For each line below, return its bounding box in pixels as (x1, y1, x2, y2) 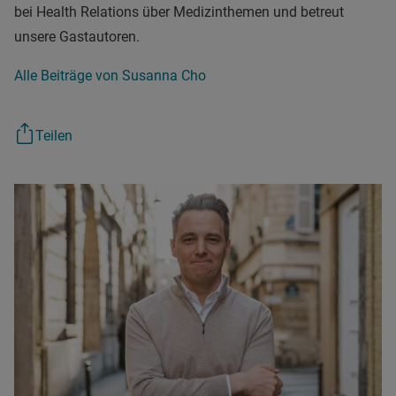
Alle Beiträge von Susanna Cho (14, 66, 206, 84)
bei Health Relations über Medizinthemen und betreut (14, 3, 344, 20)
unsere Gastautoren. (14, 27, 140, 45)
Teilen (35, 126, 72, 144)
